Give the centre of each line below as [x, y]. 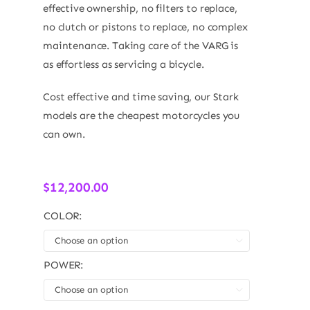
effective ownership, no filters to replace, [140, 8]
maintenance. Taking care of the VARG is [140, 45]
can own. [64, 134]
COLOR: [63, 216]
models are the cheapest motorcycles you [141, 115]
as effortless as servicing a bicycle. [123, 64]
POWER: [63, 265]
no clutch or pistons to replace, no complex [145, 27]
